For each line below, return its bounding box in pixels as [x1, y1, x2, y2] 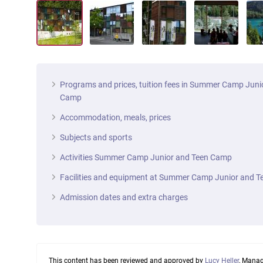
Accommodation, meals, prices [60, 113, 171, 122]
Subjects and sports [60, 133, 132, 142]
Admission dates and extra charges [60, 193, 188, 202]
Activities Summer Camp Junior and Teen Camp [60, 153, 232, 162]
